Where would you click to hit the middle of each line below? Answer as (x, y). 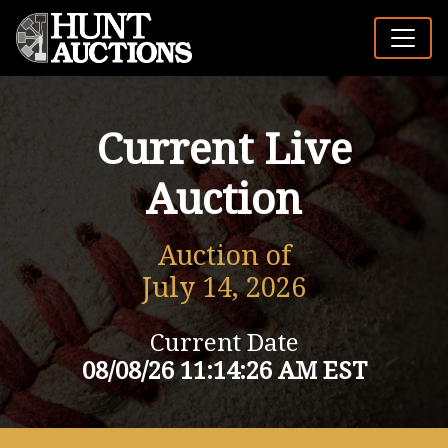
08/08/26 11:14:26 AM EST (224, 371)
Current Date (224, 343)
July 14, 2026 (224, 288)
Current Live (224, 149)
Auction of (224, 256)
